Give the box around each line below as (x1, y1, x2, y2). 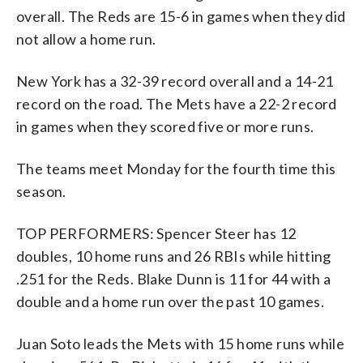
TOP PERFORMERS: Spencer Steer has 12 (16, 224, 297, 242)
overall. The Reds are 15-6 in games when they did (16, 6, 346, 25)
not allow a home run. (16, 29, 156, 48)
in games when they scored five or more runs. (16, 117, 314, 135)
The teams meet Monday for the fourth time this (16, 159, 336, 177)
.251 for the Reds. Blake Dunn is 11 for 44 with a (16, 269, 331, 288)
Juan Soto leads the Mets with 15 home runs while (16, 334, 345, 352)
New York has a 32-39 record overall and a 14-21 (16, 71, 334, 90)
